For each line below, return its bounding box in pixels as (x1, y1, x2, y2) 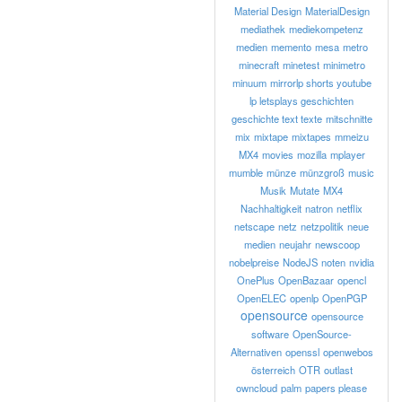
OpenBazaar (278, 273, 334, 287)
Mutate (290, 183, 319, 197)
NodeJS (283, 255, 318, 269)
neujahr (278, 237, 311, 251)
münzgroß (300, 165, 345, 179)
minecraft (238, 57, 279, 72)
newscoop (314, 237, 360, 251)
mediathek (240, 22, 285, 36)
